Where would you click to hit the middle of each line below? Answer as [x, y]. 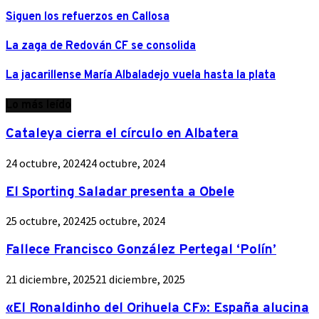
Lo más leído [38, 105]
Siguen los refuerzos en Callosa [88, 17]
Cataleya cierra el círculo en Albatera [122, 134]
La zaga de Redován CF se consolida [101, 47]
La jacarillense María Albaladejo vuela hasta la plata [141, 76]
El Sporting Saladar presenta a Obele [120, 192]
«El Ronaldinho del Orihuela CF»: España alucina [157, 308]
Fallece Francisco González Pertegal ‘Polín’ [141, 250]
